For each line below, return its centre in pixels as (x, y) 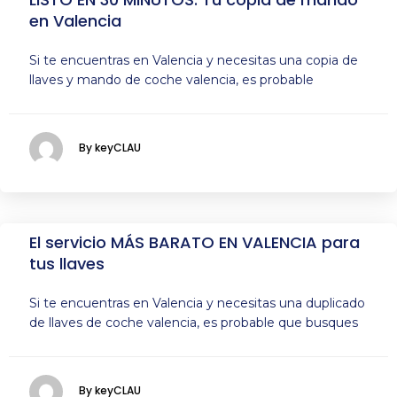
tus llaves (67, 264)
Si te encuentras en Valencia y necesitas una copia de (194, 60)
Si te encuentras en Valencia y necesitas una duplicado (197, 303)
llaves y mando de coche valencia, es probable (171, 80)
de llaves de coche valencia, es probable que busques (194, 323)
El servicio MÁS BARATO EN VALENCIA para (195, 242)
